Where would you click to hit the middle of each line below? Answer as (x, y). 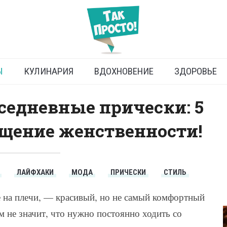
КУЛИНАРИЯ (48, 71)
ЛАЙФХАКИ (35, 173)
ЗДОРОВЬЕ (195, 71)
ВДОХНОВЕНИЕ (124, 71)
